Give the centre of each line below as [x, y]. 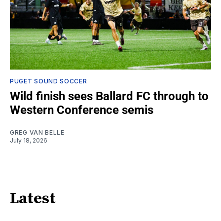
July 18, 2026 [29, 140]
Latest [33, 199]
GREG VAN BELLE [37, 132]
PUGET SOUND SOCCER [49, 81]
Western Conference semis [82, 110]
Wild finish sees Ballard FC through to [109, 96]
